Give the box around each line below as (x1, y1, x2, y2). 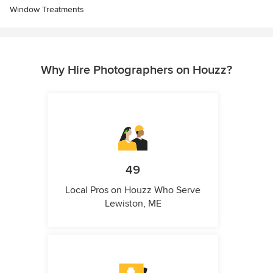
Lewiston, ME (104, 197, 161, 210)
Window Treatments (10, 4, 84, 15)
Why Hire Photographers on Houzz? (41, 62, 232, 77)
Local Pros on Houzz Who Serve (65, 183, 200, 196)
